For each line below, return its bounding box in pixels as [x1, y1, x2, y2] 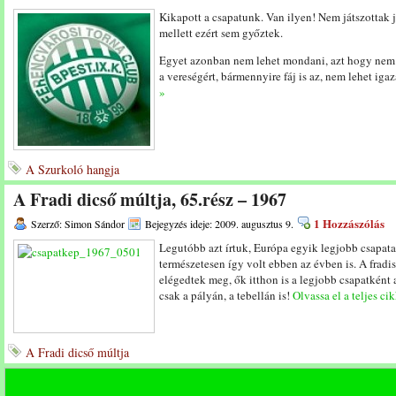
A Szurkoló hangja [26, 161, 119, 178]
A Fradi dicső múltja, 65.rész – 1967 [13, 187, 286, 212]
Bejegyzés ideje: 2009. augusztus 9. [145, 217, 293, 231]
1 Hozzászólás [314, 215, 385, 232]
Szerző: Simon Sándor [31, 217, 125, 231]
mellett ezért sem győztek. [159, 25, 283, 41]
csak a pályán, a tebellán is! [159, 287, 293, 303]
